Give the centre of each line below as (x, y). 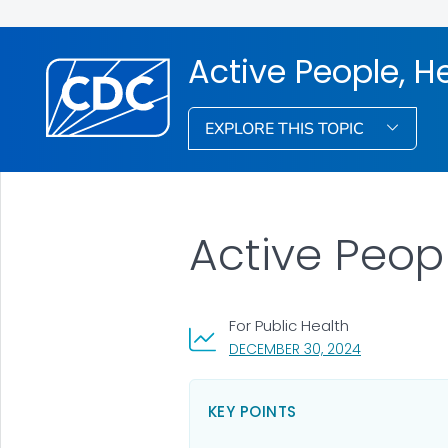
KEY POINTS (252, 411)
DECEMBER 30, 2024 (294, 348)
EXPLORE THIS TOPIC (287, 128)
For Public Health (288, 325)
